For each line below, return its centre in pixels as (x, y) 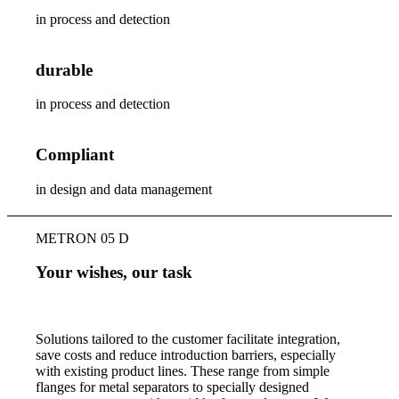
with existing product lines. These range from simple (183, 371)
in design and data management (124, 189)
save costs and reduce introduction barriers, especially (186, 355)
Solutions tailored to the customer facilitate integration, (188, 339)
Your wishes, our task (114, 273)
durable (65, 69)
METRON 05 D (83, 238)
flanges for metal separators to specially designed (173, 387)
